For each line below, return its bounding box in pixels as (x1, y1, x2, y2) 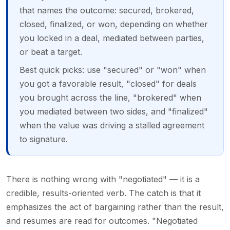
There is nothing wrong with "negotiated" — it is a (6, 174, 200, 184)
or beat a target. (19, 47, 82, 57)
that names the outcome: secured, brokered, (19, 5, 194, 16)
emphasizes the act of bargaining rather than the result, (6, 201, 224, 212)
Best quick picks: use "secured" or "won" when (19, 65, 206, 75)
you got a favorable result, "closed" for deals (19, 79, 197, 89)
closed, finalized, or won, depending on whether (19, 19, 208, 30)
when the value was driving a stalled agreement (19, 120, 204, 131)
